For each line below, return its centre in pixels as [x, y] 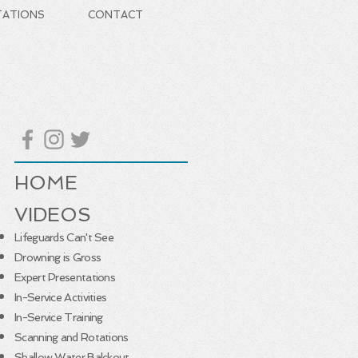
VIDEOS [53, 215]
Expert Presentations [65, 277]
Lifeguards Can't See [64, 237]
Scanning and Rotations [72, 337]
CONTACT [115, 15]
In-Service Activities [61, 297]
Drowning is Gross [58, 257]
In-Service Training [59, 317]
